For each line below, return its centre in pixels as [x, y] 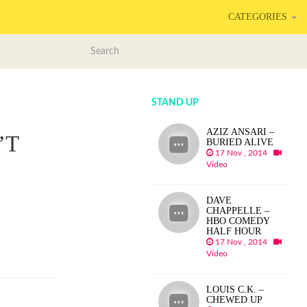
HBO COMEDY [238, 221]
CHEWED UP [235, 300]
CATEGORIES [259, 17]
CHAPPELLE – [238, 211]
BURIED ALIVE [240, 142]
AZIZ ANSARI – [241, 132]
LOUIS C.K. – [235, 290]
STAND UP [175, 103]
